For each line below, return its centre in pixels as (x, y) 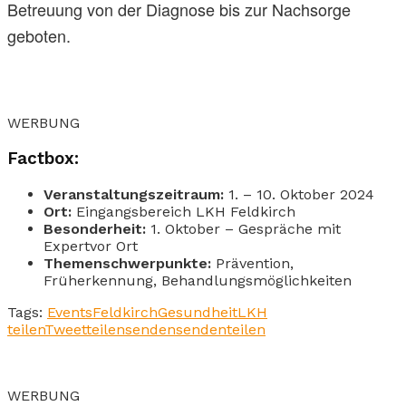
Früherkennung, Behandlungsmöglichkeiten (198, 280)
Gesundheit (198, 312)
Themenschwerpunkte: (127, 263)
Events (70, 312)
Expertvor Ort (91, 246)
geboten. (39, 36)
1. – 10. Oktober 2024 (299, 194)
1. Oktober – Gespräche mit (243, 228)
